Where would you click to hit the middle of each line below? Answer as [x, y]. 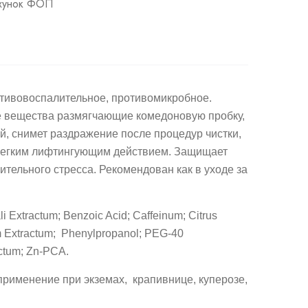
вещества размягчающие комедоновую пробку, [124, 116]
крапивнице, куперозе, [190, 279]
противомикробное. [162, 98]
